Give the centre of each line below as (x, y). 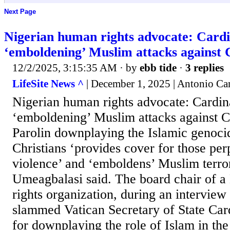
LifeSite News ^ (48, 84)
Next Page (20, 12)
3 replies (205, 68)
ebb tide (158, 68)
